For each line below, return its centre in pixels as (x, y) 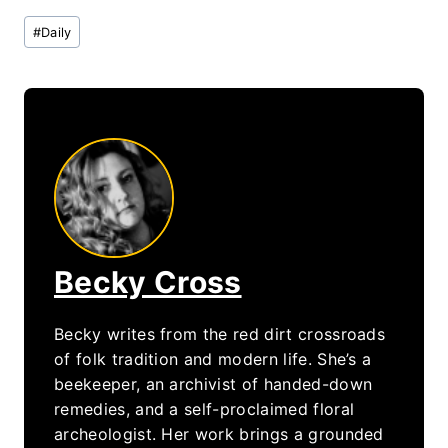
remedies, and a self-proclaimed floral (204, 409)
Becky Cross (148, 282)
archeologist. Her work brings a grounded (219, 434)
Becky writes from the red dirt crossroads (220, 334)
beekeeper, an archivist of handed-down (213, 384)
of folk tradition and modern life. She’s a (213, 359)
